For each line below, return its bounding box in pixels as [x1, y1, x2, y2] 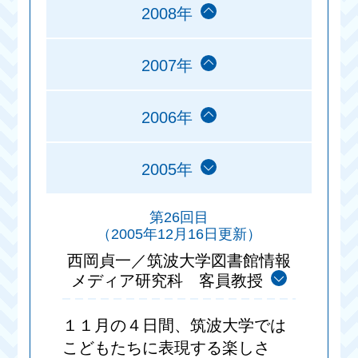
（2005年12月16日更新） [97, 226, 261, 243]
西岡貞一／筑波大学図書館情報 [67, 252, 291, 270]
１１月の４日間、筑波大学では [62, 316, 287, 335]
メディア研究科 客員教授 [71, 272, 263, 290]
